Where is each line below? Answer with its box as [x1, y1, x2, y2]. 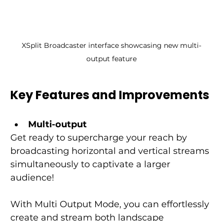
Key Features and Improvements [10, 87, 209, 104]
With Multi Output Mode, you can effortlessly [10, 199, 212, 210]
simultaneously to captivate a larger [10, 159, 173, 170]
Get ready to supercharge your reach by [10, 132, 189, 144]
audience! [10, 172, 54, 184]
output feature [86, 54, 137, 64]
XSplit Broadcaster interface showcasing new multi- [22, 41, 202, 50]
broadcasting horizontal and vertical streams [10, 146, 212, 157]
